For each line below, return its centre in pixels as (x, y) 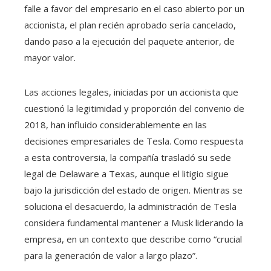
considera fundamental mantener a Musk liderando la (134, 223)
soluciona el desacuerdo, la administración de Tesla (130, 207)
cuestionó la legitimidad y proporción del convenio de (134, 109)
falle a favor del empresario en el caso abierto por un (134, 9)
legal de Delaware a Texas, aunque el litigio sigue (126, 174)
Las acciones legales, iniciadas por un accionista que (131, 92)
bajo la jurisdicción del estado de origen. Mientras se (133, 190)
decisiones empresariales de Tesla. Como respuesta (134, 141)
